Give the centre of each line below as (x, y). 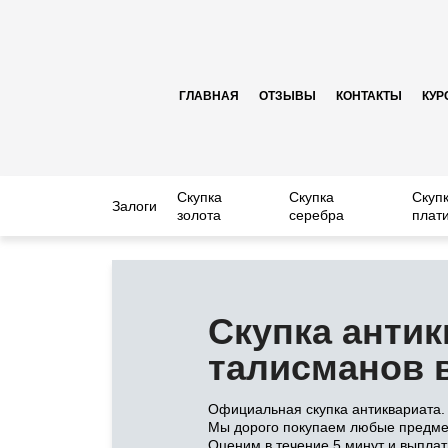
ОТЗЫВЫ (287, 95)
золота (199, 215)
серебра (317, 215)
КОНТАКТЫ (369, 95)
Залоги (134, 206)
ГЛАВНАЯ (209, 95)
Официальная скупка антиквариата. (326, 409)
